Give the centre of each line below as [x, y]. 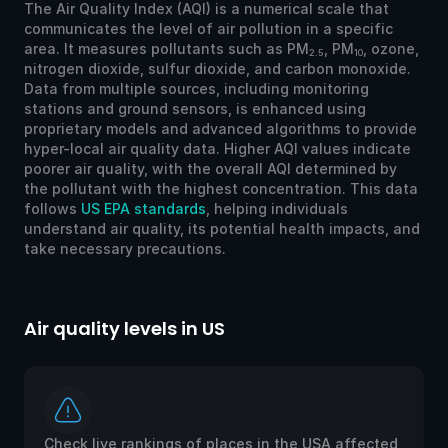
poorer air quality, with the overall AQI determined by [210, 168]
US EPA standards [143, 208]
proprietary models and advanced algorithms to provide [220, 128]
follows [52, 208]
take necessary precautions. [125, 248]
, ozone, [391, 48]
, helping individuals [277, 208]
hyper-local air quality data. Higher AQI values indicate [217, 148]
